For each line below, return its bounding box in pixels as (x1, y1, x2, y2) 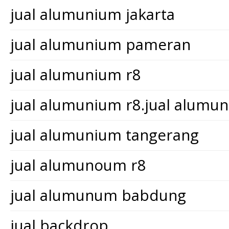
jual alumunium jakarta (10, 4, 175, 25)
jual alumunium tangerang (10, 124, 199, 145)
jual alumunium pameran (10, 34, 191, 55)
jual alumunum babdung (10, 185, 186, 205)
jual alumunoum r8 (10, 154, 146, 175)
